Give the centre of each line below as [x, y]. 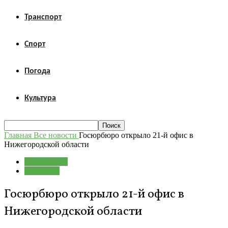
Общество [42, 171]
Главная [18, 135]
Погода [37, 71]
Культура [40, 98]
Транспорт [43, 17]
